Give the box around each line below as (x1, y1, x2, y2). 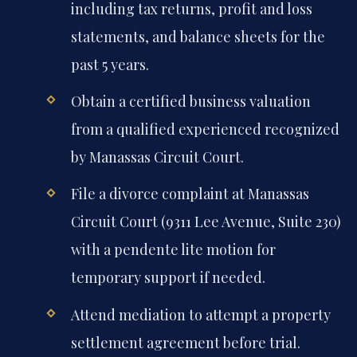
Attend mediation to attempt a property (70, 304, 331, 324)
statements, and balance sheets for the (70, 27, 325, 47)
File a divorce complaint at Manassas (70, 184, 309, 204)
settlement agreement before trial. (70, 332, 300, 352)
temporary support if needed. (70, 268, 265, 288)
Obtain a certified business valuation (70, 92, 311, 112)
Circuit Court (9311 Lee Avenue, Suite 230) (70, 212, 341, 232)
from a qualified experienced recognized (70, 120, 339, 139)
